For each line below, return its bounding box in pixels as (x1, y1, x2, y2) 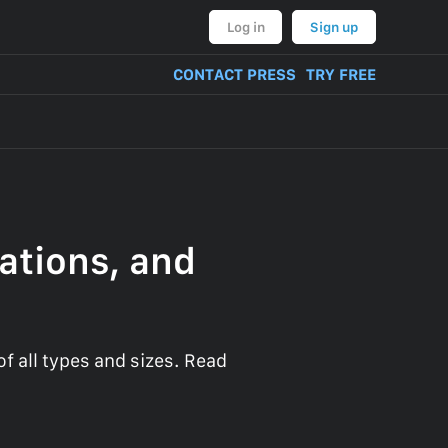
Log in (226, 18, 265, 35)
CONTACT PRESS (173, 65, 296, 84)
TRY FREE (306, 65, 376, 84)
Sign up (310, 18, 359, 35)
